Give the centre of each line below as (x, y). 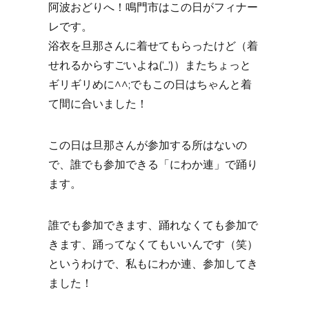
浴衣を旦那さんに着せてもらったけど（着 (153, 46)
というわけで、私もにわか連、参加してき (153, 264)
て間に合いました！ (98, 104)
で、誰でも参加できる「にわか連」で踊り (153, 165)
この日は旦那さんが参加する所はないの (148, 146)
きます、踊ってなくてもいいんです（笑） (153, 245)
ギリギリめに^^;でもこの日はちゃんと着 (150, 85)
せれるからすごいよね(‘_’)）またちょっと (150, 66)
